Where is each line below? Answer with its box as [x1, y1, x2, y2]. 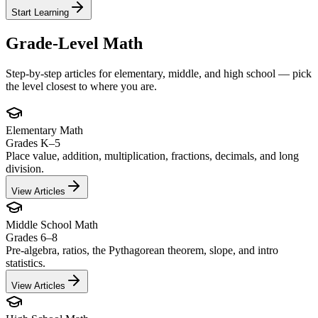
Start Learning [11, 7, 69, 18]
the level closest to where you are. [6, 80, 157, 93]
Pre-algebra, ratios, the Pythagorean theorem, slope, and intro [6, 244, 278, 257]
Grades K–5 [6, 137, 60, 150]
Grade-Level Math [6, 34, 143, 53]
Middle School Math [6, 219, 98, 231]
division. [6, 163, 44, 175]
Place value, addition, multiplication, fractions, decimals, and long [6, 150, 299, 163]
